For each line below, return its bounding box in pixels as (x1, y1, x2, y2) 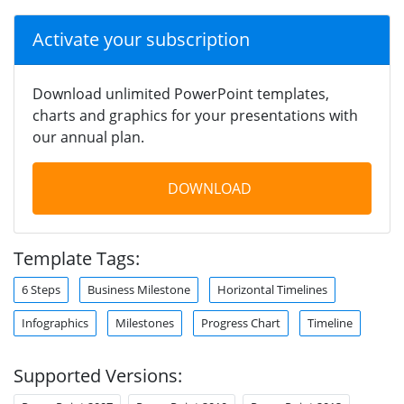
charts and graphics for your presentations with (32, 105, 358, 125)
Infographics (22, 314, 88, 331)
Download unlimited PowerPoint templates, (32, 83, 329, 104)
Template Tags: (14, 245, 140, 271)
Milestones (115, 314, 174, 331)
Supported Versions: (14, 363, 182, 388)
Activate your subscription (32, 26, 250, 51)
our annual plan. (32, 126, 144, 147)
